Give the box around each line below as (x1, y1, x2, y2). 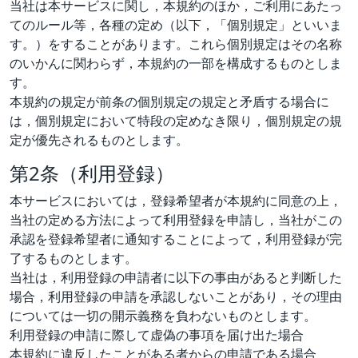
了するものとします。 (10, 249, 137, 267)
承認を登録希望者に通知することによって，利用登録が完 (10, 229, 342, 248)
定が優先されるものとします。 (10, 130, 189, 149)
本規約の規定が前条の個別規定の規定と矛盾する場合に (10, 92, 329, 110)
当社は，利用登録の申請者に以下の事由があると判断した (10, 268, 342, 286)
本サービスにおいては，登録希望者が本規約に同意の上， (10, 191, 342, 209)
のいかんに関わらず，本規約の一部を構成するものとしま (10, 54, 342, 72)
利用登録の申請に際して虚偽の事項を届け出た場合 (10, 325, 304, 344)
